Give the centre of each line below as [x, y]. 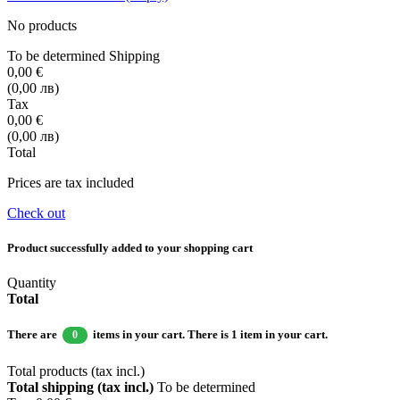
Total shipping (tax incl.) [82, 387]
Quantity [32, 282]
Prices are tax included [71, 182]
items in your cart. [138, 334]
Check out [36, 212]
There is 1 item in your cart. [257, 334]
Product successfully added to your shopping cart [130, 247]
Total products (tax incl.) [76, 371]
